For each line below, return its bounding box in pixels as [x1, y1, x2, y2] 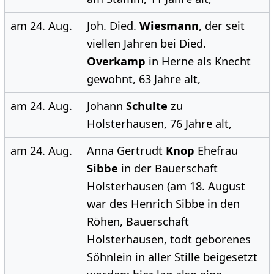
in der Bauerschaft [117, 161, 218, 176]
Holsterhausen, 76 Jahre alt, [86, 116, 232, 131]
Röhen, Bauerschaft [86, 214, 189, 229]
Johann [86, 98, 126, 114]
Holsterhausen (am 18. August [86, 179, 245, 194]
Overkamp [86, 54, 146, 69]
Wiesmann [139, 18, 199, 34]
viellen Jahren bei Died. [86, 36, 206, 51]
